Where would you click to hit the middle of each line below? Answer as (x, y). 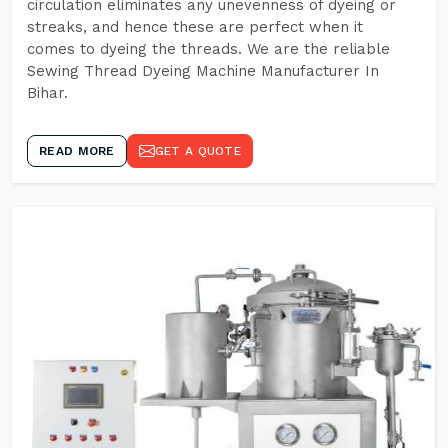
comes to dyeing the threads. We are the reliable (208, 49)
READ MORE (77, 151)
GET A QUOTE (197, 151)
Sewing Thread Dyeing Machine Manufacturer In (203, 71)
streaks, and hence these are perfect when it (195, 27)
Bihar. (47, 93)
